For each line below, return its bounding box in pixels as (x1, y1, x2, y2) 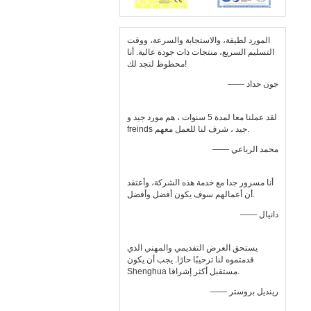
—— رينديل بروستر (229, 287, 278, 296)
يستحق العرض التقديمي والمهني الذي (127, 243, 258, 253)
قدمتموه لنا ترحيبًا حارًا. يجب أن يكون (127, 255, 254, 264)
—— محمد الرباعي (231, 144, 278, 154)
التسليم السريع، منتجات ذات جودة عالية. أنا (127, 47, 274, 57)
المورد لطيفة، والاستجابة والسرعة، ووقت (127, 35, 270, 45)
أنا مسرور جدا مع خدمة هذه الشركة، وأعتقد (127, 178, 274, 187)
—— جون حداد (246, 79, 278, 89)
